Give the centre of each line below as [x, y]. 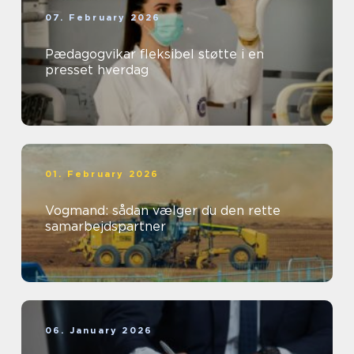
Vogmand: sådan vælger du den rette [163, 211]
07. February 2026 [103, 17]
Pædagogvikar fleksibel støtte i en [92, 54]
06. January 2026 [99, 330]
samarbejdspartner [105, 226]
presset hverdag [97, 70]
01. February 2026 [102, 174]
